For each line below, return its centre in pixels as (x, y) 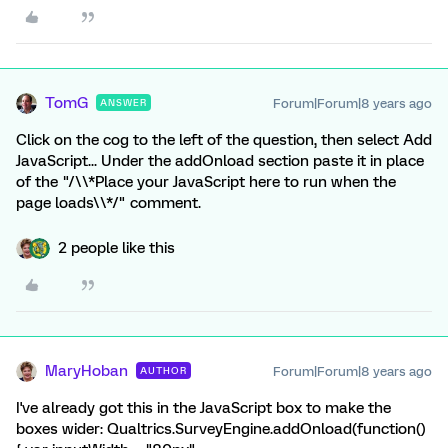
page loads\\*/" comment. (108, 203)
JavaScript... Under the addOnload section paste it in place (220, 161)
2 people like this (116, 248)
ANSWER (123, 102)
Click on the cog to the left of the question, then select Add (224, 140)
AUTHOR (163, 370)
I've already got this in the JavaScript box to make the (203, 408)
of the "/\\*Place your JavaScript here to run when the (206, 182)
